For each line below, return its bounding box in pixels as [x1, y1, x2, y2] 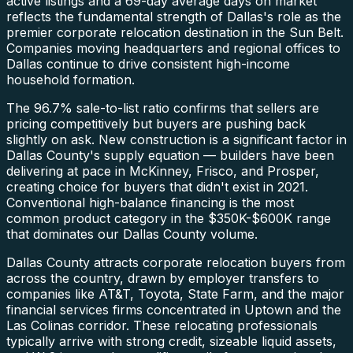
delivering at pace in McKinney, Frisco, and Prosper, [6, 162, 319, 179]
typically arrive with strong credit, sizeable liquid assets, [6, 333, 336, 349]
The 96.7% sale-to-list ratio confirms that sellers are [6, 99, 319, 116]
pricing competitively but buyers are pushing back [6, 115, 306, 132]
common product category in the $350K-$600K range [6, 210, 331, 226]
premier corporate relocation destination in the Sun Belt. [6, 24, 344, 40]
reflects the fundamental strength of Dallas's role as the [6, 8, 341, 24]
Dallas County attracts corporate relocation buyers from [6, 254, 345, 270]
